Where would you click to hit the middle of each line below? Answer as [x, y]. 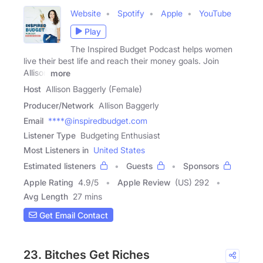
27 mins [87, 197]
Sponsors [201, 166]
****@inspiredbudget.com [98, 121]
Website [86, 13]
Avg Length [46, 197]
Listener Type [50, 136]
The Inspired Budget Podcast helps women [151, 49]
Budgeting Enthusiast [120, 136]
